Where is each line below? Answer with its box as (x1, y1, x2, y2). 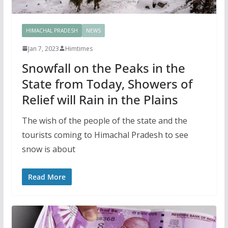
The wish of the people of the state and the (21, 115, 187, 126)
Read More (27, 172, 66, 182)
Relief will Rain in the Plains (21, 91, 178, 108)
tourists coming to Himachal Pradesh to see (21, 129, 188, 140)
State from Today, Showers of (21, 75, 192, 92)
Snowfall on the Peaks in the (21, 59, 185, 76)
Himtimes (65, 44, 93, 53)
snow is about (21, 143, 75, 155)
